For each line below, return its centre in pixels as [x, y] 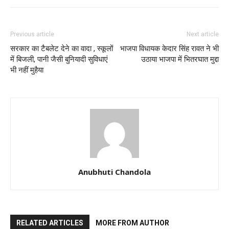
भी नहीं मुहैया [27, 70]
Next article [203, 35]
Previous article [32, 35]
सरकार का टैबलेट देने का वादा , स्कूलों [62, 49]
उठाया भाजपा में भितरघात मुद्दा [180, 60]
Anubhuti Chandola [114, 172]
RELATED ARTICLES [50, 223]
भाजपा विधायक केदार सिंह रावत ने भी [169, 49]
